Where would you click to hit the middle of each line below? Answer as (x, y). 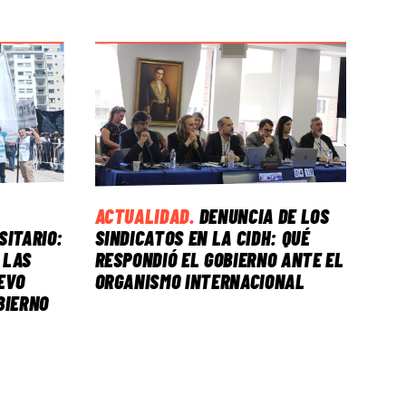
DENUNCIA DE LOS (264, 215)
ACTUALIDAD (142, 215)
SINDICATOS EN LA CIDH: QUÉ (202, 237)
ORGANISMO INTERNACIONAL (200, 280)
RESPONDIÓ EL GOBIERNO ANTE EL (219, 259)
